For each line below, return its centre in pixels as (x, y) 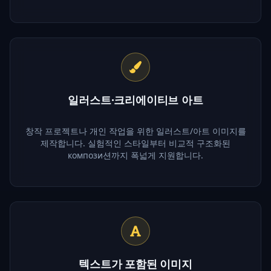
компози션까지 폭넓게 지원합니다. (135, 155)
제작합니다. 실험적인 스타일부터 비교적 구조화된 (135, 143)
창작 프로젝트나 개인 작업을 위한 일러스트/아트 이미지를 (135, 131)
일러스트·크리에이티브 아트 (135, 100)
